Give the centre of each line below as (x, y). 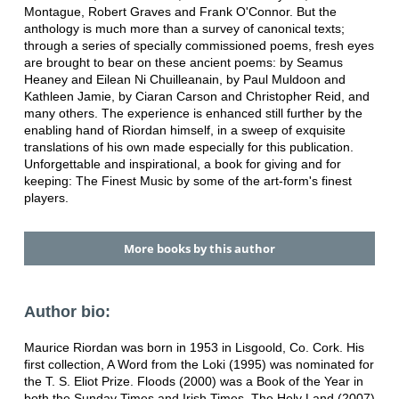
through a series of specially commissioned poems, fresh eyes (199, 45)
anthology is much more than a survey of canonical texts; (184, 28)
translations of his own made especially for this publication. (188, 147)
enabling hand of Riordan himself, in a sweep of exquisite (184, 130)
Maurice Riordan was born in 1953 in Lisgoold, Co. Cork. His (194, 348)
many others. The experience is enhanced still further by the (193, 113)
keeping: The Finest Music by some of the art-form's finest (187, 180)
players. (46, 197)
